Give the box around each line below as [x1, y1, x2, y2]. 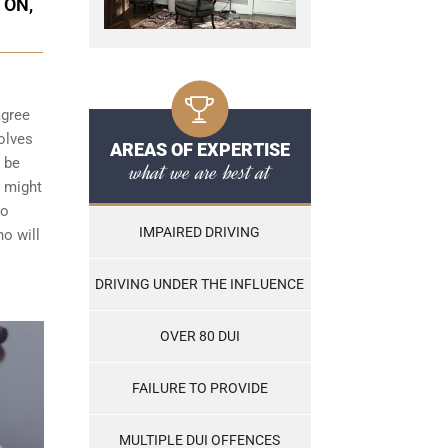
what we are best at [129, 157, 270, 188]
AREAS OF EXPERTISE [109, 139, 290, 161]
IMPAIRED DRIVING [139, 224, 260, 241]
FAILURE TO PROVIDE [131, 380, 268, 397]
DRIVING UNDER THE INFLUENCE [95, 276, 304, 293]
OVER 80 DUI [159, 328, 240, 345]
